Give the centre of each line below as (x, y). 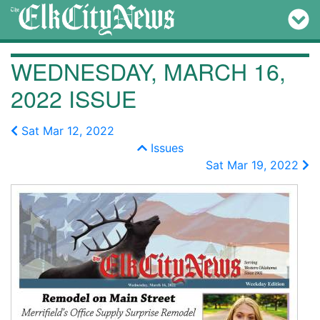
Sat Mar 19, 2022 (254, 165)
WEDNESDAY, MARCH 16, (148, 71)
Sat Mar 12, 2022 (66, 131)
